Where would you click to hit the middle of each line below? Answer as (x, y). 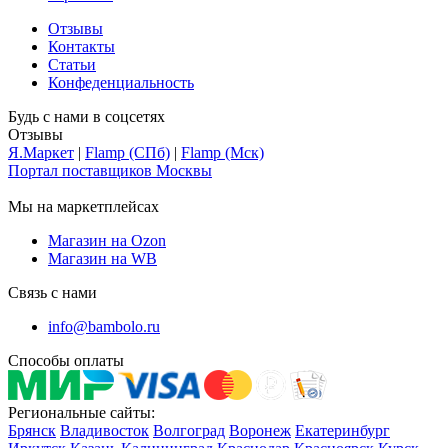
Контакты (81, 46)
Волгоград (189, 430)
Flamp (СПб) (127, 152)
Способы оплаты (66, 360)
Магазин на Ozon (107, 240)
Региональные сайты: (81, 412)
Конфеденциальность (121, 82)
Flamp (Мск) (222, 152)
